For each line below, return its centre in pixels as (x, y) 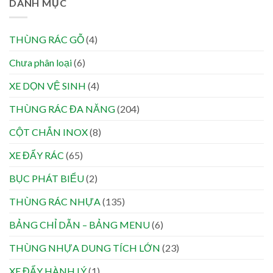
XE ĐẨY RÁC (37, 155)
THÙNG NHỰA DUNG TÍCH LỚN (85, 248)
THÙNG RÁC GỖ (47, 40)
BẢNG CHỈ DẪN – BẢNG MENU (80, 225)
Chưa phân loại (41, 63)
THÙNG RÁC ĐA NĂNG (62, 109)
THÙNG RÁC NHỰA (55, 202)
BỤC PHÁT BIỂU (47, 179)
